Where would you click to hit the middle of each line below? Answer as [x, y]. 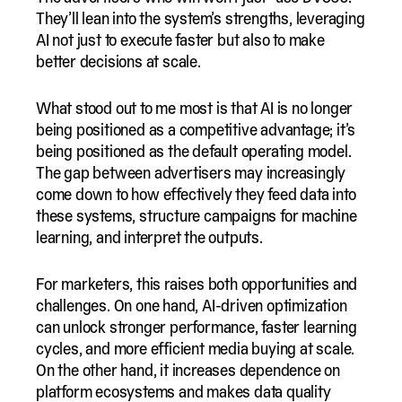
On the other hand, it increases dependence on [188, 370]
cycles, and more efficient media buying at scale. [196, 348]
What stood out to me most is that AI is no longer [195, 108]
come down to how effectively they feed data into [196, 194]
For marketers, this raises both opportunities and [197, 284]
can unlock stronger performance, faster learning [197, 327]
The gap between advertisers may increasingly [191, 172]
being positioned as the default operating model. [194, 151]
